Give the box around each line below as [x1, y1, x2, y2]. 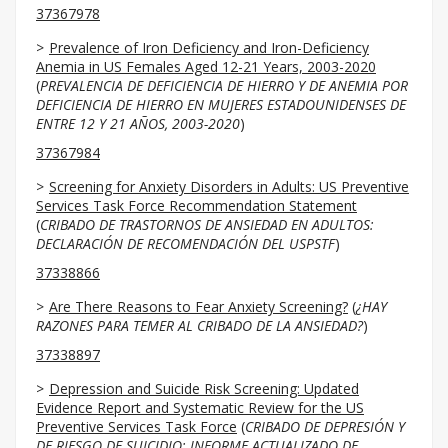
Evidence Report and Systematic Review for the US [36, 398, 364, 417]
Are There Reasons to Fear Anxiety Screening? [49, 297, 348, 316]
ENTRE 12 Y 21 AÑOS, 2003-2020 [36, 114, 240, 133]
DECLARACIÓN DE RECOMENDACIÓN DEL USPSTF [36, 234, 335, 253]
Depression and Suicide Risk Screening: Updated [49, 379, 359, 398]
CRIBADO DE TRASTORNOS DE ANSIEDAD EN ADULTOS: [40, 215, 374, 234]
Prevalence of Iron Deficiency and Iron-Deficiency [49, 38, 369, 57]
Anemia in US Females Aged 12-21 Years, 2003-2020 [36, 57, 376, 76]
